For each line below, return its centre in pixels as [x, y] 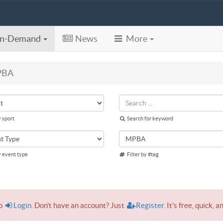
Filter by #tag [142, 154]
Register [150, 205]
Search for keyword [149, 118]
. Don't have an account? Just [79, 205]
